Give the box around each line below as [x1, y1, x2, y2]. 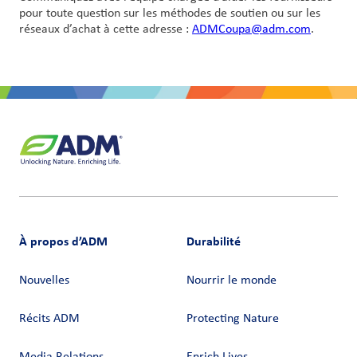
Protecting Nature [186, 312, 279, 326]
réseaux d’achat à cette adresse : [19, 22, 192, 36]
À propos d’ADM [19, 233, 108, 249]
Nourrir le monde [186, 274, 277, 288]
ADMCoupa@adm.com [192, 22, 311, 36]
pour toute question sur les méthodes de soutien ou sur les [19, 6, 320, 20]
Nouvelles [19, 274, 69, 288]
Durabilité [186, 233, 241, 249]
